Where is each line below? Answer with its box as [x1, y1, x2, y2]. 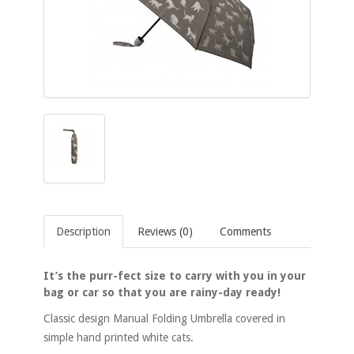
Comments [220, 225, 271, 239]
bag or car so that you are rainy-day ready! [43, 286, 281, 299]
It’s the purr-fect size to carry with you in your [43, 269, 306, 283]
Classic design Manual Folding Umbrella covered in [43, 312, 285, 326]
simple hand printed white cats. [43, 331, 194, 345]
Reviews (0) [137, 225, 193, 239]
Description [56, 225, 111, 239]
